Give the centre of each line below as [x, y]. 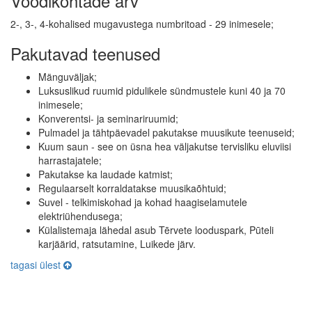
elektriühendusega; [80, 216]
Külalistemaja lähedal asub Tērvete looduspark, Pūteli [156, 229]
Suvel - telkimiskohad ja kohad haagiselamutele [143, 202]
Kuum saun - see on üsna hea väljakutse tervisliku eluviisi [165, 146]
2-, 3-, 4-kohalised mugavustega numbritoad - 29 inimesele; [142, 23]
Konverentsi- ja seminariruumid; [108, 118]
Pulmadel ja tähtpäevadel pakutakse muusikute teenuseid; [166, 132]
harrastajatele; [70, 160]
